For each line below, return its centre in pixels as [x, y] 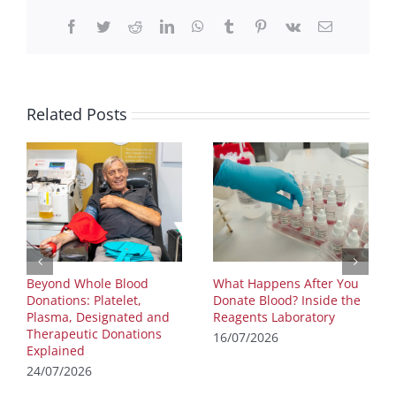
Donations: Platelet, [84, 301]
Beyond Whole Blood [88, 284]
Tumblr [255, 26]
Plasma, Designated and [98, 317]
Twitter [129, 26]
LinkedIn [198, 26]
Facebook [105, 26]
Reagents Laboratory [274, 317]
